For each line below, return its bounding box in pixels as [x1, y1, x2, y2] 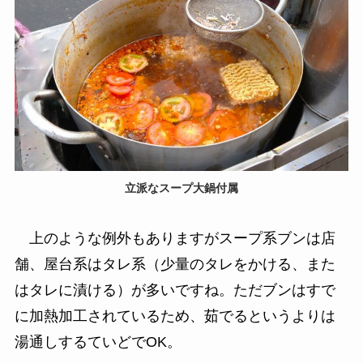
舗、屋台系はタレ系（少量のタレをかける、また [14, 255, 335, 272]
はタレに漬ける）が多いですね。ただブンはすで [14, 281, 335, 298]
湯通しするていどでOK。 [14, 333, 181, 350]
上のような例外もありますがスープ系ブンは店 [14, 229, 335, 246]
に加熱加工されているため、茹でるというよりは [14, 307, 335, 324]
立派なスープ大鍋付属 [125, 181, 238, 194]
